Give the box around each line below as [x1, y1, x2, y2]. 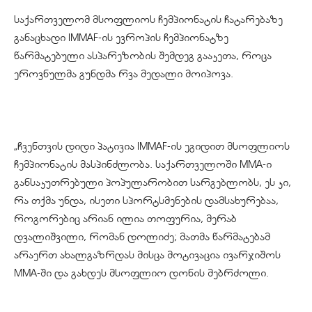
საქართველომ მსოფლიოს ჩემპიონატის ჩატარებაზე [14, 13, 283, 26]
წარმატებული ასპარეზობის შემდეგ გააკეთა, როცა [14, 49, 272, 63]
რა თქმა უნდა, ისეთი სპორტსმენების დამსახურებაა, [14, 194, 279, 208]
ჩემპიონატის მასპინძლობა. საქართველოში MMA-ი [14, 158, 272, 171]
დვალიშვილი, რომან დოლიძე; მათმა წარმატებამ [14, 231, 270, 244]
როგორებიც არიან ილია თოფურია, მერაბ [14, 212, 237, 226]
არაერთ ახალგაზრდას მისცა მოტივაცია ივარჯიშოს [14, 249, 281, 262]
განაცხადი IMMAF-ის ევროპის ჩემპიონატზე [14, 31, 228, 45]
